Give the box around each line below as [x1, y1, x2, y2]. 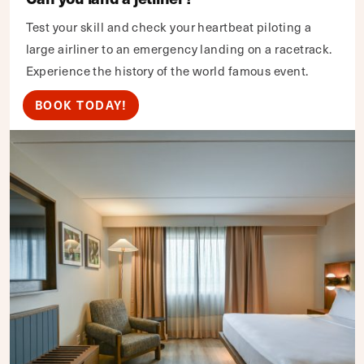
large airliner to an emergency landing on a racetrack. [25, 40, 332, 58]
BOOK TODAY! [34, 97, 127, 114]
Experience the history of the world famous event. [25, 62, 309, 80]
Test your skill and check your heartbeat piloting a [25, 18, 312, 37]
